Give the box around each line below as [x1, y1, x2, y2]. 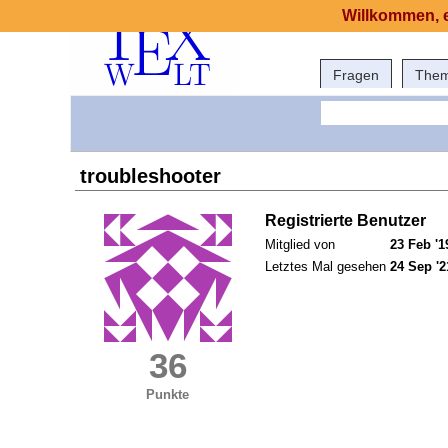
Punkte [146, 387, 190, 403]
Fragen [333, 67, 379, 83]
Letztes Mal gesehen [265, 259, 386, 275]
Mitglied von [265, 237, 335, 253]
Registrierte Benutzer [265, 212, 426, 230]
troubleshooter [80, 165, 221, 188]
